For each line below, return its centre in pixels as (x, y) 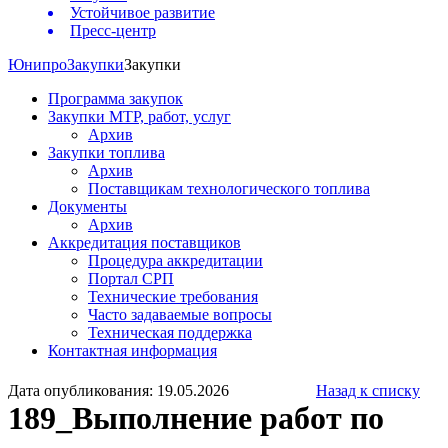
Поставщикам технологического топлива (229, 189)
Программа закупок (115, 99)
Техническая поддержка (170, 333)
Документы (87, 207)
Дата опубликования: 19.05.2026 (118, 390)
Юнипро (37, 65)
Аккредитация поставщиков (144, 243)
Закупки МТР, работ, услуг (139, 117)
